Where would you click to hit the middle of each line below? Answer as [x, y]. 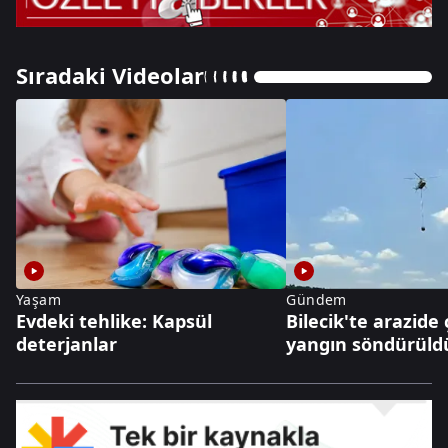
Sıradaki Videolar [110, 74]
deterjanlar [66, 344]
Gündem [316, 300]
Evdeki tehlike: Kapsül [114, 321]
